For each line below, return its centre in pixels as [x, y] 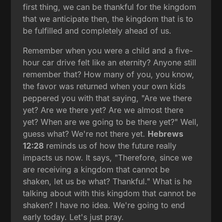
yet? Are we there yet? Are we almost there [103, 110]
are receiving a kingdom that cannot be [96, 169]
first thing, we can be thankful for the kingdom [110, 7]
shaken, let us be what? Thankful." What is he [108, 181]
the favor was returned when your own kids [104, 86]
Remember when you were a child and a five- [108, 50]
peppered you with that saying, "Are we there [108, 98]
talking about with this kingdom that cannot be [110, 193]
